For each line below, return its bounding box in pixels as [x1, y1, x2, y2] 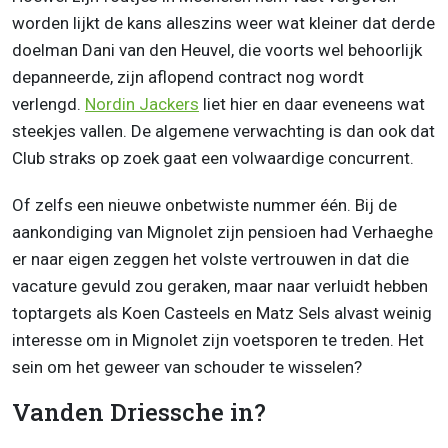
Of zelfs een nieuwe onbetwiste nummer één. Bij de [12, 195, 397, 216]
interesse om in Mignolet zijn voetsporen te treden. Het [12, 330, 424, 351]
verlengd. [12, 94, 85, 115]
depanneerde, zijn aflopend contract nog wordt [12, 67, 364, 88]
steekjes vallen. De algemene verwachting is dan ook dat [12, 121, 435, 142]
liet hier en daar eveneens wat [199, 94, 425, 115]
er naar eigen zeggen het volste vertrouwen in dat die [12, 249, 409, 270]
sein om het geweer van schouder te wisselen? [12, 357, 362, 378]
